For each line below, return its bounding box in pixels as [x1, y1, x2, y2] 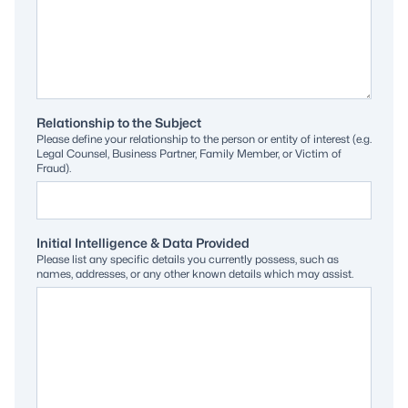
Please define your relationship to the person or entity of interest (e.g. [36, 132, 372, 146]
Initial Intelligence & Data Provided [36, 235, 250, 250]
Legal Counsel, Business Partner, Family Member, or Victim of [36, 147, 342, 160]
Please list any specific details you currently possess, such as [36, 252, 339, 266]
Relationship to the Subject [36, 115, 201, 130]
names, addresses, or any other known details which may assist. [36, 267, 353, 280]
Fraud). [36, 161, 71, 175]
